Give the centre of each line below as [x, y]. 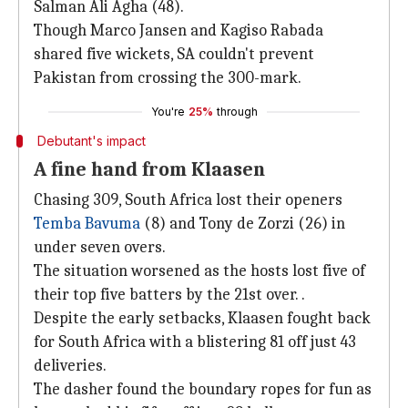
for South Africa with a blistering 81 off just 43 [195, 342]
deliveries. [70, 366]
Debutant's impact [91, 141]
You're [168, 112]
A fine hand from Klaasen [152, 169]
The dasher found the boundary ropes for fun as [203, 389]
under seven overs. [100, 247]
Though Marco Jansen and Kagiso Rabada [178, 31]
